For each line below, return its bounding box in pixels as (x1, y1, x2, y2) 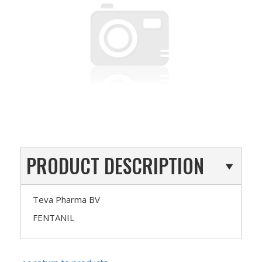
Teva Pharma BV (33, 193, 100, 205)
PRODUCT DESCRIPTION (26, 151, 204, 180)
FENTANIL (33, 211, 74, 223)
